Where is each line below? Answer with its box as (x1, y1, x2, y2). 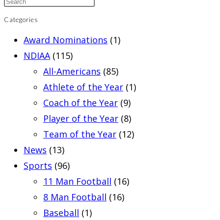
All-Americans (43, 65, 101, 78)
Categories (4, 16, 38, 24)
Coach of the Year (43, 97, 118, 109)
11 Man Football (43, 175, 111, 188)
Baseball (43, 207, 79, 219)
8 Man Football (43, 191, 107, 203)
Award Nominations (24, 34, 108, 46)
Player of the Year (43, 112, 118, 125)
